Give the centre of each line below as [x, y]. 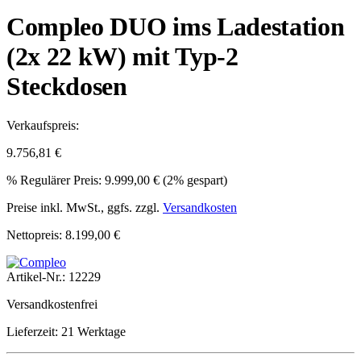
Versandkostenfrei [52, 305]
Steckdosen [67, 86]
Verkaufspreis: [43, 126]
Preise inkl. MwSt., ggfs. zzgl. [85, 208]
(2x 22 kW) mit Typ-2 [122, 56]
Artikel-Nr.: [37, 277]
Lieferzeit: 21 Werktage [66, 332]
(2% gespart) [195, 180]
